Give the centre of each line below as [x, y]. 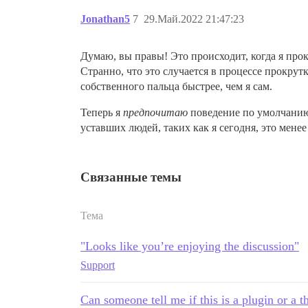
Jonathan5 [105, 19]
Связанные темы [131, 177]
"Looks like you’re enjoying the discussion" [190, 246]
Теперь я [102, 112]
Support [98, 265]
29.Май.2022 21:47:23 [194, 19]
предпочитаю [155, 112]
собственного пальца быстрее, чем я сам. [176, 86]
